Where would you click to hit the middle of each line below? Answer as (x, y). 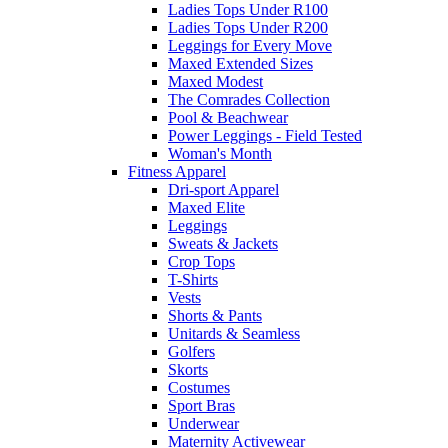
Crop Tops (201, 262)
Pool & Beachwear (228, 118)
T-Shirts (193, 280)
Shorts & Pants (215, 316)
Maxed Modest (215, 82)
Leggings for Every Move (250, 46)
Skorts (188, 370)
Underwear (203, 424)
